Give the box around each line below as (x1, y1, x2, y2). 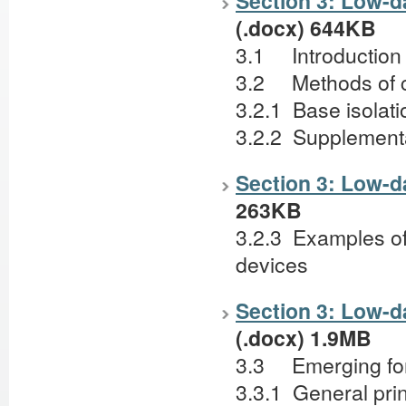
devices (236, 249, 308, 280)
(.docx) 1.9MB (236, 322, 372, 353)
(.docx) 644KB (236, 13, 376, 43)
